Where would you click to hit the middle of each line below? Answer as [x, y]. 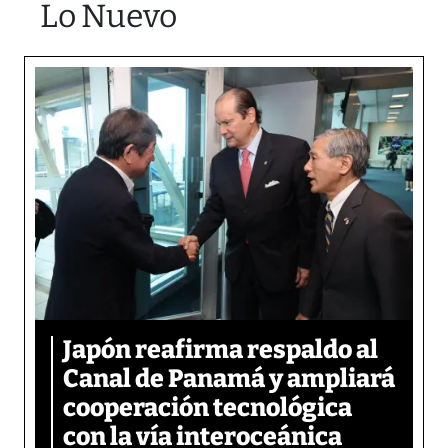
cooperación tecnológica [207, 407]
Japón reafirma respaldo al [220, 349]
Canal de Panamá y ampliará [229, 378]
